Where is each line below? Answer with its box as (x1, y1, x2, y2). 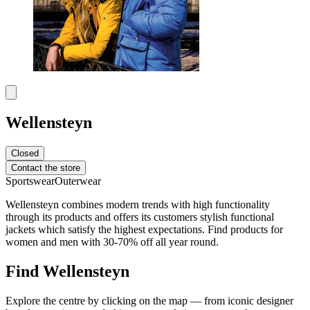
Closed (11, 148, 39, 159)
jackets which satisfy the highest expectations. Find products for (6, 224, 283, 236)
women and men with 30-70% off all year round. (6, 236, 219, 248)
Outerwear (55, 175, 101, 188)
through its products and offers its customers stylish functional (6, 211, 274, 224)
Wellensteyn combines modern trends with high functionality (6, 199, 270, 211)
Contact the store (11, 163, 80, 174)
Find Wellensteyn (6, 262, 129, 281)
